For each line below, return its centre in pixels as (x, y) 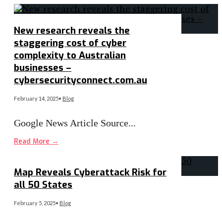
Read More (33, 141)
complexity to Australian (70, 55)
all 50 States (43, 185)
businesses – (43, 67)
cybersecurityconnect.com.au (81, 80)
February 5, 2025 (35, 203)
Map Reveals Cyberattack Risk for (90, 172)
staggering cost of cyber (70, 43)
